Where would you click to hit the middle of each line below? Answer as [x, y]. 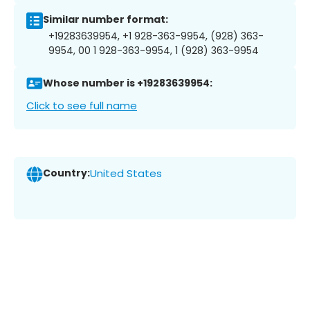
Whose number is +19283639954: [128, 83]
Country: [66, 173]
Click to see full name [82, 105]
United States [126, 174]
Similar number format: [106, 20]
